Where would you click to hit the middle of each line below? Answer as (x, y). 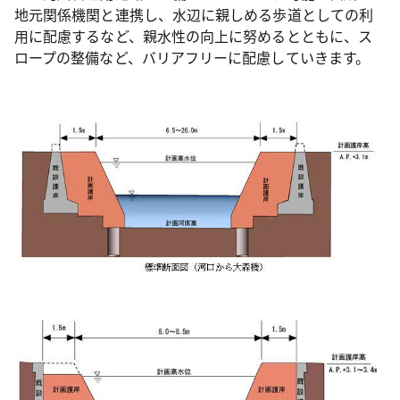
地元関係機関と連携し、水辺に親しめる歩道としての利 (194, 15)
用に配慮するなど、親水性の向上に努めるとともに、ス (193, 36)
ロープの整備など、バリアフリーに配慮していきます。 (192, 58)
